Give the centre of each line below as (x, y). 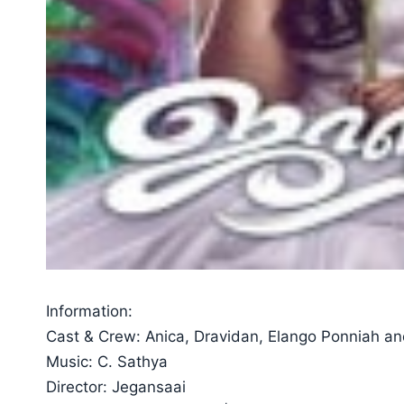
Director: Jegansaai (116, 386)
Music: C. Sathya (107, 361)
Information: (90, 311)
